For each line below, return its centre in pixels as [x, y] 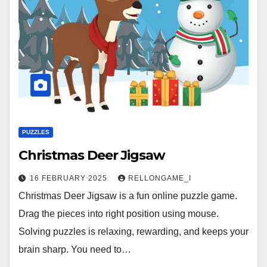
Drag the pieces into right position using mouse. [119, 214]
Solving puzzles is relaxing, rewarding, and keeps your [133, 232]
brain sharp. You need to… [75, 250]
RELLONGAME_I [160, 178]
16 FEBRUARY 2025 [70, 178]
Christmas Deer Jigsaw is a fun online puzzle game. [128, 196]
